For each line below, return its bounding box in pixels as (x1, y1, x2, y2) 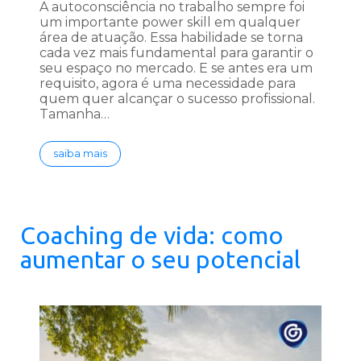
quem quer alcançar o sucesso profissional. (39, 91, 315, 107)
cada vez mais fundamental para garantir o (39, 45, 313, 61)
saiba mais (53, 147, 107, 160)
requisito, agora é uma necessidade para (39, 76, 296, 92)
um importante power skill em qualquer (39, 15, 301, 31)
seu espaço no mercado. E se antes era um (39, 60, 313, 77)
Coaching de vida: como (20, 222, 284, 250)
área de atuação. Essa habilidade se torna (39, 30, 303, 46)
